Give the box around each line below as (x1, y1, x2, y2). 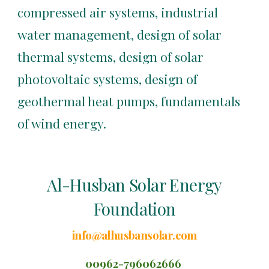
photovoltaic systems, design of (17, 70, 198, 87)
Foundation (93, 198, 176, 220)
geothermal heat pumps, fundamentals (17, 92, 241, 109)
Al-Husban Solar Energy (47, 174, 222, 196)
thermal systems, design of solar (17, 48, 204, 65)
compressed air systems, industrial (17, 4, 219, 20)
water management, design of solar (17, 26, 222, 43)
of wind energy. (17, 115, 107, 131)
